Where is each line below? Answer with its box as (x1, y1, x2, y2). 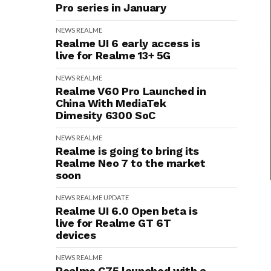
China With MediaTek (56, 97, 166, 109)
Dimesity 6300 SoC (56, 109, 155, 122)
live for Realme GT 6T (56, 217, 171, 229)
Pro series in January (56, 1, 166, 14)
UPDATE (103, 194, 129, 201)
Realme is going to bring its (56, 145, 199, 157)
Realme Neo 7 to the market (56, 157, 206, 169)
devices (56, 229, 96, 241)
